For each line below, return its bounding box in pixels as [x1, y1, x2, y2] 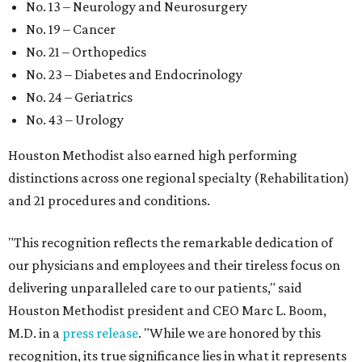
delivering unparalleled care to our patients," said [8, 280, 302, 297]
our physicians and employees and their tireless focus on [8, 257, 340, 274]
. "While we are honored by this [138, 325, 321, 342]
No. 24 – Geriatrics [26, 89, 133, 106]
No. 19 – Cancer [26, 21, 116, 38]
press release [62, 325, 138, 342]
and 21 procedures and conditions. [8, 192, 210, 209]
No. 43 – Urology [26, 112, 124, 128]
